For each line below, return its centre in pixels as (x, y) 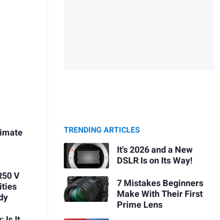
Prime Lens (139, 205)
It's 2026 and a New (154, 150)
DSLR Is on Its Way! (154, 161)
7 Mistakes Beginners (160, 183)
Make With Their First (160, 194)
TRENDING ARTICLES (102, 130)
